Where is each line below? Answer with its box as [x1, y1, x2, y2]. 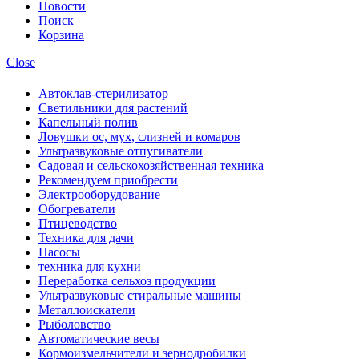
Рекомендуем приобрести [38, 173, 178, 188]
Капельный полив [38, 115, 138, 130]
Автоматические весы [38, 332, 159, 346]
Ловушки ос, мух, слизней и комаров [38, 130, 240, 144]
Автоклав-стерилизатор [38, 87, 168, 101]
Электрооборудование [38, 188, 160, 202]
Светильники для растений [38, 101, 188, 115]
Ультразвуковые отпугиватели [38, 144, 203, 159]
